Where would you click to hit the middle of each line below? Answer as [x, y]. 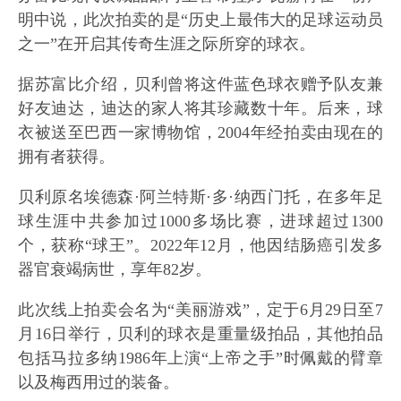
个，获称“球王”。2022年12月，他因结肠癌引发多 [200, 245]
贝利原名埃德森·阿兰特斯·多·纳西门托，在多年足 [200, 197]
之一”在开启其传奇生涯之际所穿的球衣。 [166, 44]
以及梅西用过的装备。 [98, 382]
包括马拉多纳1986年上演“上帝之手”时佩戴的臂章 [200, 358]
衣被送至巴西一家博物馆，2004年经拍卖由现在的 [200, 132]
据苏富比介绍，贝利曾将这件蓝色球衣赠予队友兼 [200, 84]
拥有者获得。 [66, 157]
